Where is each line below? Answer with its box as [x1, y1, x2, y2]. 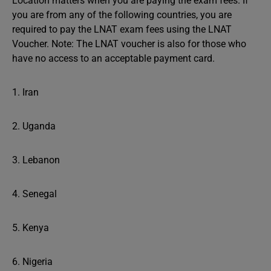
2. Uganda [12, 120, 56, 132]
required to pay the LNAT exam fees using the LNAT [12, 24, 232, 35]
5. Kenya [12, 222, 49, 233]
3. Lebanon [12, 154, 60, 166]
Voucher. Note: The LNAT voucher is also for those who [12, 38, 246, 50]
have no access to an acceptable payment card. [12, 53, 215, 64]
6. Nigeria [12, 256, 53, 267]
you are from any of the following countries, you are [12, 9, 232, 21]
